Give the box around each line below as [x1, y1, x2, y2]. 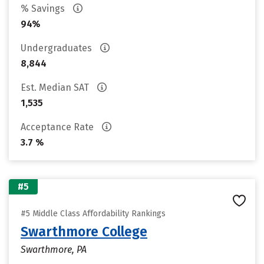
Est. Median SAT [21, 82, 91, 93]
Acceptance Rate [21, 121, 96, 133]
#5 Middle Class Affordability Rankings [21, 209, 166, 219]
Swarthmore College [21, 223, 147, 240]
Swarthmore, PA [21, 244, 87, 255]
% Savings [21, 3, 67, 14]
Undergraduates [21, 42, 94, 54]
